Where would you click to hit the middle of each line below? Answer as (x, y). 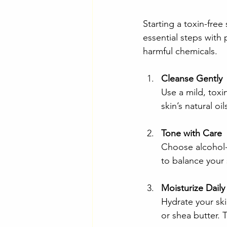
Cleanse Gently (192, 79)
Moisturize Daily (193, 188)
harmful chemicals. (180, 51)
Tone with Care (192, 134)
